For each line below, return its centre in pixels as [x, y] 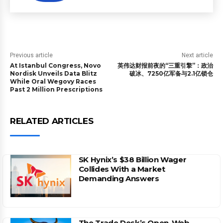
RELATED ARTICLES [52, 121]
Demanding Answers [119, 178]
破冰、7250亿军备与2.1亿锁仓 [171, 73]
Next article [197, 55]
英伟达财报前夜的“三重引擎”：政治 [165, 65]
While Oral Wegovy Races [53, 81]
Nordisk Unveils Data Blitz [54, 73]
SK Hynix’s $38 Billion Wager [132, 160]
